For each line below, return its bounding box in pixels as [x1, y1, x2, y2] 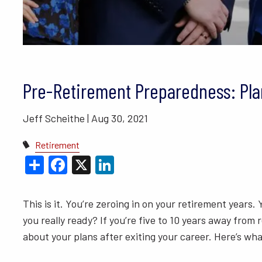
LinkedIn [113, 151, 184, 174]
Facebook [67, 151, 146, 174]
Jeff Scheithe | [22, 112, 91, 125]
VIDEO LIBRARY [143, 6, 206, 17]
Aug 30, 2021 [91, 112, 148, 125]
